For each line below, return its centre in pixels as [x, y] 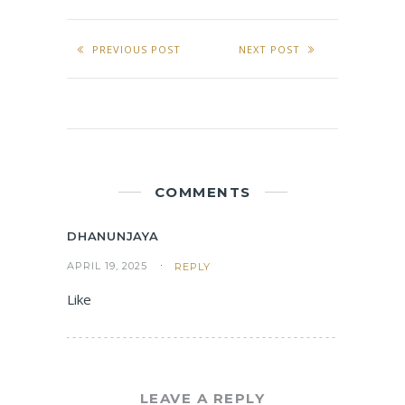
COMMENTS [202, 193]
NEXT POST [269, 50]
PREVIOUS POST [136, 50]
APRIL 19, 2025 [107, 265]
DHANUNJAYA [113, 236]
